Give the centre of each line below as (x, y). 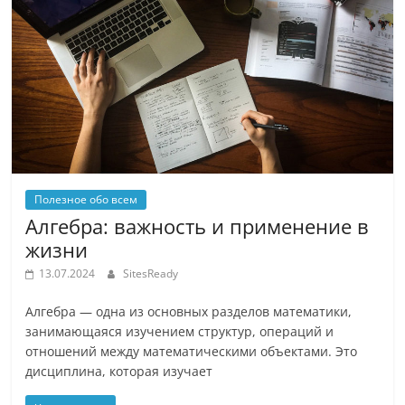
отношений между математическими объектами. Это (192, 351)
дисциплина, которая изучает (119, 371)
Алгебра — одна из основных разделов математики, (189, 311)
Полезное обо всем (86, 199)
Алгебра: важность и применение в (198, 226)
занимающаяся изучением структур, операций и (180, 331)
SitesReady (151, 273)
